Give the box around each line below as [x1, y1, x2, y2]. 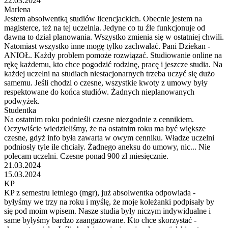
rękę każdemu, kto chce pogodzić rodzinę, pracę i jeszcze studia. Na [4, 60, 222, 69]
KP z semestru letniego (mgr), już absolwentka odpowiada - [4, 188, 195, 197]
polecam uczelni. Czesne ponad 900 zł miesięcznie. [4, 151, 168, 160]
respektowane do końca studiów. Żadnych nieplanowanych [4, 87, 194, 96]
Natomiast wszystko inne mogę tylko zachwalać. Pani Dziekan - [4, 41, 210, 50]
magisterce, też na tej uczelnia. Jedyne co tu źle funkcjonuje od [4, 23, 205, 32]
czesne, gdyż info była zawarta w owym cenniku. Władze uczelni [4, 133, 214, 142]
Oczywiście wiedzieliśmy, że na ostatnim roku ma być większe [4, 124, 206, 133]
